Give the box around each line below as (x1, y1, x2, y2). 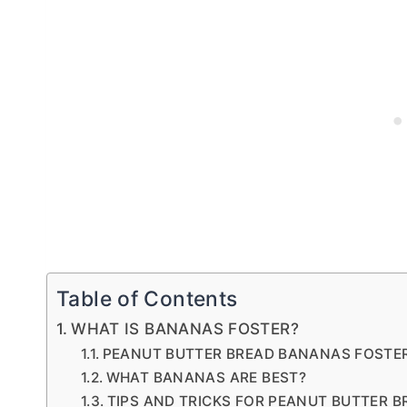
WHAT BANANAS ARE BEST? (105, 368, 307, 386)
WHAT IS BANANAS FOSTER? (71, 318, 299, 338)
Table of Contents (56, 286, 238, 313)
